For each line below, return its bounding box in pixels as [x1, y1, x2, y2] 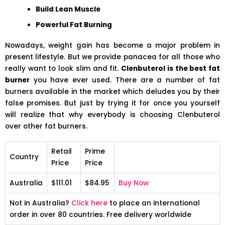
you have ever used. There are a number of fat [30, 75, 220, 85]
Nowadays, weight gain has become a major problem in [5, 40, 220, 50]
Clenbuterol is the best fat [121, 63, 220, 73]
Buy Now [119, 178, 149, 188]
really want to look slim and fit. [5, 63, 122, 73]
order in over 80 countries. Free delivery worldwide [10, 209, 191, 219]
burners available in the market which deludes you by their [5, 86, 220, 96]
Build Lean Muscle [36, 4, 101, 14]
